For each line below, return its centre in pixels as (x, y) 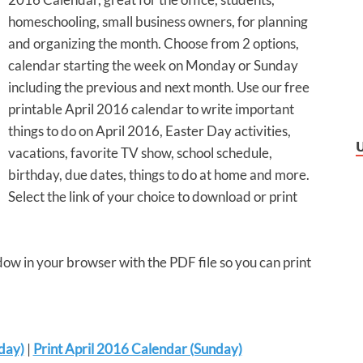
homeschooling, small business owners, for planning (158, 22)
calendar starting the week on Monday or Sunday (153, 66)
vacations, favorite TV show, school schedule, (140, 153)
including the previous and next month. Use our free (159, 88)
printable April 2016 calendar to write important (151, 109)
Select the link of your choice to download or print (153, 197)
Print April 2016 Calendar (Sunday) (137, 348)
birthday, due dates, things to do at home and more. (159, 175)
